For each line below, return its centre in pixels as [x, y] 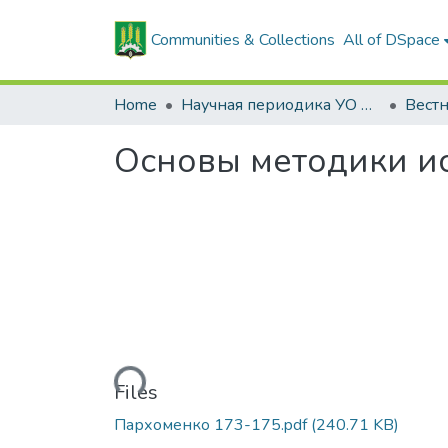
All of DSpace [392, 40]
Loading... [110, 380]
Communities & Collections [243, 40]
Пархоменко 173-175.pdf [212, 424]
